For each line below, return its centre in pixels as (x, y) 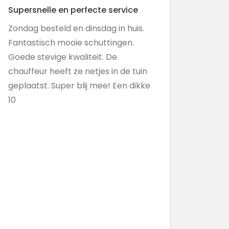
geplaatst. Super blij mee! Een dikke (79, 86)
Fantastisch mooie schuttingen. (71, 43)
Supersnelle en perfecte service (73, 10)
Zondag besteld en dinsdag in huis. (76, 28)
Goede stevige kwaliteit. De (63, 57)
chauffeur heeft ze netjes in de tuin (78, 71)
